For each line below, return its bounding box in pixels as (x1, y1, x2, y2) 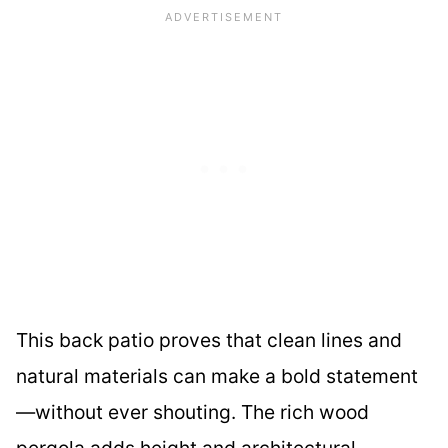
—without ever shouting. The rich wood (16, 399, 369, 424)
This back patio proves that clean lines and (16, 327, 402, 352)
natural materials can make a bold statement (16, 363, 418, 388)
